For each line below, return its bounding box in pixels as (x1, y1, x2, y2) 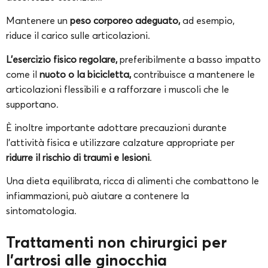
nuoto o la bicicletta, (39, 68, 133, 80)
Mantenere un (6, 14, 70, 27)
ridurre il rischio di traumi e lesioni (6, 151, 150, 164)
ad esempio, (180, 14, 234, 27)
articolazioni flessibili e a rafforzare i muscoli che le (6, 83, 229, 95)
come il (6, 68, 39, 80)
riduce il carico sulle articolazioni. (6, 29, 153, 42)
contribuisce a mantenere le (133, 68, 255, 80)
